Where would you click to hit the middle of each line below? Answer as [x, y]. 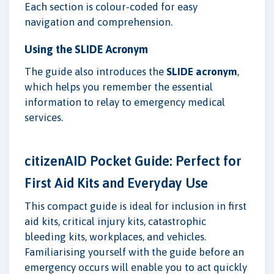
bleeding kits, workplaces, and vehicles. [115, 236]
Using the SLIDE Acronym [86, 49]
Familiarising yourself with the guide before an [134, 252]
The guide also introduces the [95, 71]
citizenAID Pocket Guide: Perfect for [133, 161]
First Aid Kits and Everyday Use [116, 183]
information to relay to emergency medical [125, 102]
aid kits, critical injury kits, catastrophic [115, 221]
